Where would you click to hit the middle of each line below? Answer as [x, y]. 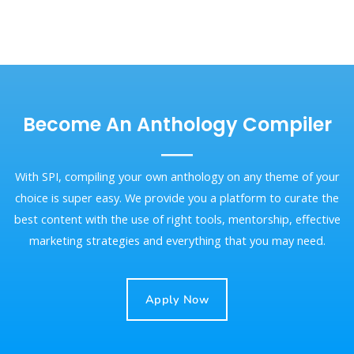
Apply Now [177, 300]
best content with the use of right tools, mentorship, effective [177, 218]
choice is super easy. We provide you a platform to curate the [177, 197]
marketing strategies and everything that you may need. [177, 240]
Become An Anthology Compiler [177, 125]
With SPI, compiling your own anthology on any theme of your [177, 176]
